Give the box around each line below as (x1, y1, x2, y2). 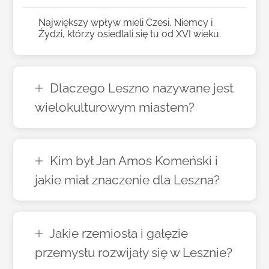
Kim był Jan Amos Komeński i (50, 153, 218, 168)
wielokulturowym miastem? (35, 99, 195, 115)
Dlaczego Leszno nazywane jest (50, 80, 234, 95)
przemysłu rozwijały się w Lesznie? (35, 244, 233, 260)
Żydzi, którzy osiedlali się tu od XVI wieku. (38, 28, 222, 40)
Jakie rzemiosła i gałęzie (49, 225, 188, 241)
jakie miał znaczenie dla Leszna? (35, 172, 220, 187)
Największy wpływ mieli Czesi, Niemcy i (38, 17, 213, 29)
